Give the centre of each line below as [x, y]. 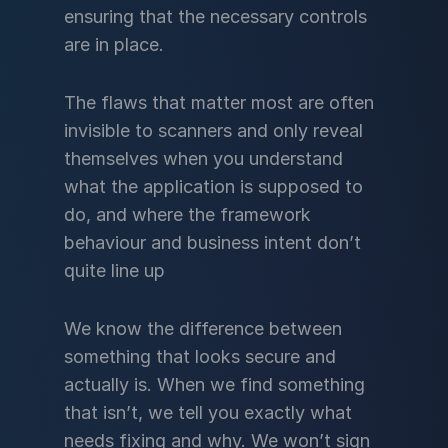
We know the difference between [203, 328]
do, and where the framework [187, 214]
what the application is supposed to [213, 186]
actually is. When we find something [214, 384]
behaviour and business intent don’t [212, 242]
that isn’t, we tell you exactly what [208, 412]
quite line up [114, 270]
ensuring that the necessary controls [215, 16]
